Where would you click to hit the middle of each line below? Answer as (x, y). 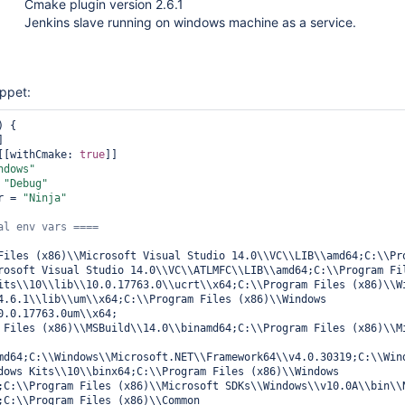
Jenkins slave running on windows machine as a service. (190, 22)
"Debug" (26, 184)
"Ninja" (45, 198)
